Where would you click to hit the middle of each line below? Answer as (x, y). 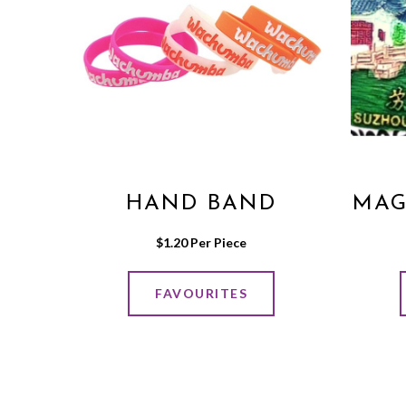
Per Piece (217, 242)
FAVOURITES (201, 294)
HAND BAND (201, 203)
